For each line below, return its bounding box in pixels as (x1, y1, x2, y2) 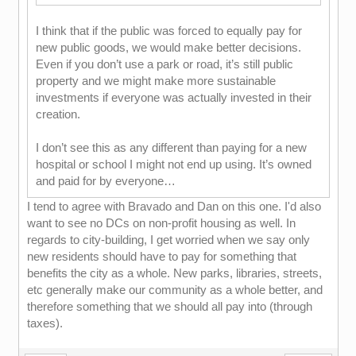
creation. (35, 107, 80, 121)
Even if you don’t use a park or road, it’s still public (35, 57, 293, 71)
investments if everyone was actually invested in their (35, 91, 311, 104)
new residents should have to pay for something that (26, 250, 296, 263)
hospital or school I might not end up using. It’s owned (35, 157, 311, 171)
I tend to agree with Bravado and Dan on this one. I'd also (26, 199, 321, 213)
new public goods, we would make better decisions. (35, 41, 301, 54)
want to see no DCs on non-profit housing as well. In (26, 216, 296, 230)
